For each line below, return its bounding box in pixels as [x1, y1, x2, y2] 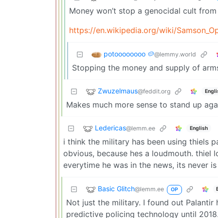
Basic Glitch [98, 184, 135, 193]
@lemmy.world [154, 51, 196, 58]
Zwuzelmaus [98, 87, 138, 95]
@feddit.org [138, 88, 170, 95]
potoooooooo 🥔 [104, 50, 154, 58]
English [189, 125, 208, 131]
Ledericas [95, 124, 126, 132]
